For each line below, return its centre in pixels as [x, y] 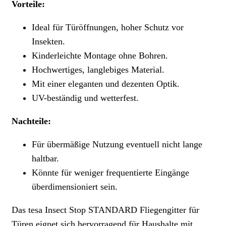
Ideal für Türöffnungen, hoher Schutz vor [108, 27]
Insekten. [48, 42]
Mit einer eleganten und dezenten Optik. [106, 84]
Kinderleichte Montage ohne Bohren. [100, 56]
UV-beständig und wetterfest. [85, 98]
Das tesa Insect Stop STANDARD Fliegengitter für [105, 210]
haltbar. [45, 159]
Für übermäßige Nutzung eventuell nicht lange [117, 145]
